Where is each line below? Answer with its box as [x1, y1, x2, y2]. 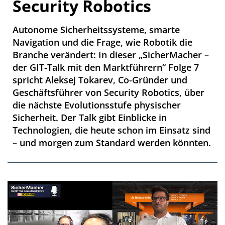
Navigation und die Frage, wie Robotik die [13, 36, 192, 48]
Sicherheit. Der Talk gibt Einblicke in [13, 111, 167, 124]
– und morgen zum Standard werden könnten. [13, 137, 211, 149]
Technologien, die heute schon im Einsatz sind [13, 124, 210, 136]
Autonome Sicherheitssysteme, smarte [13, 24, 180, 36]
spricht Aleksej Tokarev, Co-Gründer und [13, 74, 187, 86]
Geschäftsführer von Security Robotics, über [13, 86, 204, 98]
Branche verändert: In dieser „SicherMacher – [13, 49, 209, 61]
